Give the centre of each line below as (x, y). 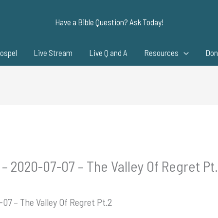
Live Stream (53, 53)
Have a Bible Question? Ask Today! (109, 22)
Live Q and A (109, 53)
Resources (162, 53)
